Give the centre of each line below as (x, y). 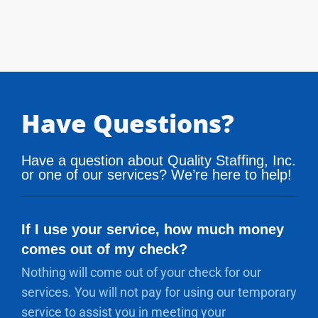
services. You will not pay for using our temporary (159, 292)
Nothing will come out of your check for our (141, 272)
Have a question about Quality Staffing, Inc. (159, 160)
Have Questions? (128, 123)
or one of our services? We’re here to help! (157, 175)
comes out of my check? (104, 249)
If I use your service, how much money (153, 229)
